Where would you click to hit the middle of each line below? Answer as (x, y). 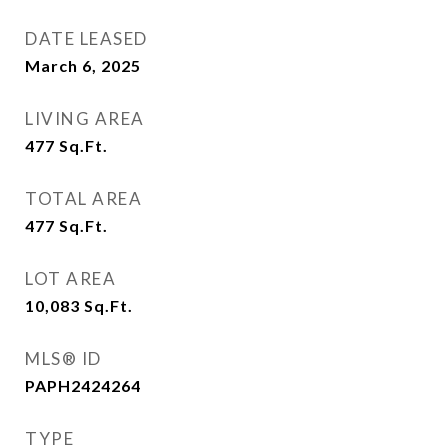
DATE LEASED (86, 38)
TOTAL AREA (83, 198)
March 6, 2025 (83, 65)
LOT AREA (70, 278)
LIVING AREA (85, 118)
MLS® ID (63, 358)
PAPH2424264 (83, 385)
